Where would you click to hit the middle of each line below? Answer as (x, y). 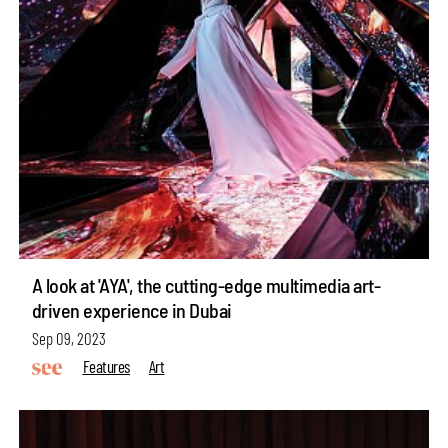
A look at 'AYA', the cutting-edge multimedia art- (206, 284)
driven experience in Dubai (131, 309)
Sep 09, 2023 (68, 337)
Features (106, 366)
